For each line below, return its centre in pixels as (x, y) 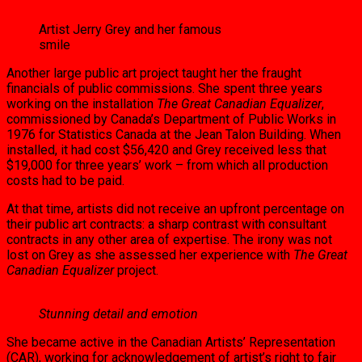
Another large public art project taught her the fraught (154, 74)
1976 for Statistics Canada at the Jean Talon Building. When (174, 135)
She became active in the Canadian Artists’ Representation (171, 343)
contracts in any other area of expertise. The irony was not (169, 240)
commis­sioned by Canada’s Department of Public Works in (171, 120)
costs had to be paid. (65, 181)
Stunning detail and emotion (118, 314)
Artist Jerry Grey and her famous (130, 30)
